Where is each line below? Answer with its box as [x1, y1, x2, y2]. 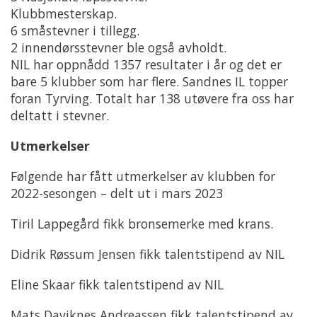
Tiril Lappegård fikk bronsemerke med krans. [11, 215, 273, 233]
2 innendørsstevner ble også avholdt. [11, 39, 226, 57]
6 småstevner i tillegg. [11, 22, 139, 40]
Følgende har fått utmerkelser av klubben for [11, 168, 275, 185]
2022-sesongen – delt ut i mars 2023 [11, 185, 223, 202]
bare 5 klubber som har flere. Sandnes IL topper [11, 73, 288, 91]
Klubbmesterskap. [11, 5, 117, 23]
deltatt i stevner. [11, 107, 109, 125]
